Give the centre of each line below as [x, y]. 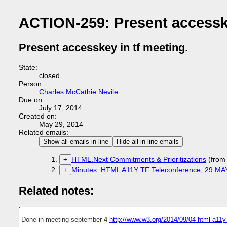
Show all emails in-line [75, 142]
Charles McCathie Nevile [78, 92]
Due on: [31, 100]
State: [28, 67]
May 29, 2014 [61, 124]
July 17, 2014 [60, 108]
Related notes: [56, 191]
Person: [31, 84]
